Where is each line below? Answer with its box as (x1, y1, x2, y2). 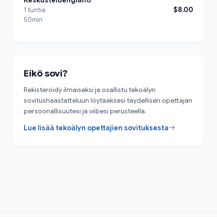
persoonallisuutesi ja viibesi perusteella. (24, 106, 146, 115)
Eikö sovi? (24, 67, 68, 79)
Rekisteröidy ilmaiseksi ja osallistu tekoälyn (24, 85, 155, 94)
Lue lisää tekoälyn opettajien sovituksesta (24, 123, 169, 132)
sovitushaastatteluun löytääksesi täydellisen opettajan (24, 95, 192, 105)
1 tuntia (24, 5, 46, 14)
